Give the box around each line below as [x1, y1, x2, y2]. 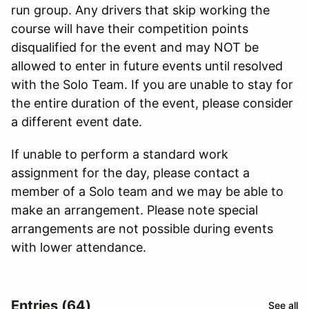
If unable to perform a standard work [11, 146, 228, 161]
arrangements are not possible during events [11, 221, 273, 236]
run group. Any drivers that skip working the [11, 2, 270, 17]
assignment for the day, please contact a [11, 165, 250, 180]
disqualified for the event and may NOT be [11, 39, 259, 54]
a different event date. [11, 114, 142, 129]
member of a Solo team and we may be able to [11, 183, 283, 199]
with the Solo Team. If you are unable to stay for [11, 77, 293, 92]
